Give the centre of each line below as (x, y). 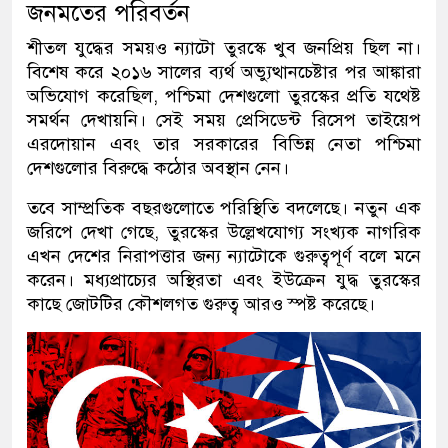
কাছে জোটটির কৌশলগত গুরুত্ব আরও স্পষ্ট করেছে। (201, 303)
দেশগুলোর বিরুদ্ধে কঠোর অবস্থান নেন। (158, 167)
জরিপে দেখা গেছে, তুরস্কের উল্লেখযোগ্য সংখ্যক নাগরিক (224, 231)
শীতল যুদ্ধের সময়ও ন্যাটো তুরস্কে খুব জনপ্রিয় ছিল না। (224, 47)
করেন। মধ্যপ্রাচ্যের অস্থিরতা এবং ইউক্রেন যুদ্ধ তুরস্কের (224, 279)
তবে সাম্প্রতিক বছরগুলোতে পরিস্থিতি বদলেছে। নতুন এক (224, 207)
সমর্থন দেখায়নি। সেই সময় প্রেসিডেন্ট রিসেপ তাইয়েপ (224, 119)
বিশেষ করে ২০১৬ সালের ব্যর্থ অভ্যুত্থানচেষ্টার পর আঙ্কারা (224, 71)
